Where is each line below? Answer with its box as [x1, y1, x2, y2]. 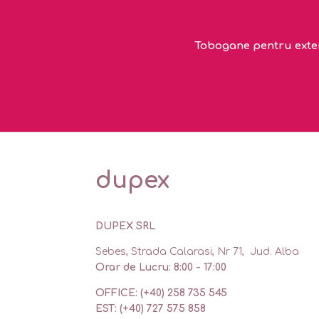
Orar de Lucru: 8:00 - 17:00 [95, 262, 227, 273]
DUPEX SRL [95, 221, 156, 232]
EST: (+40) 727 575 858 [95, 303, 206, 315]
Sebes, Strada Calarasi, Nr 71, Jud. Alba [95, 246, 300, 258]
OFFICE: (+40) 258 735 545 [95, 288, 228, 299]
